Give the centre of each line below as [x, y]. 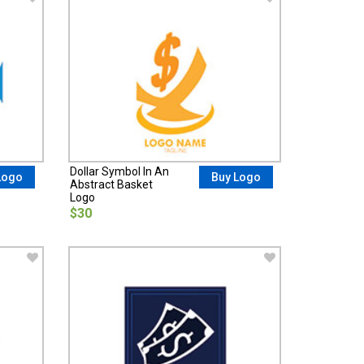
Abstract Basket [111, 185]
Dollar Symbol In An [119, 172]
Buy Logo [236, 178]
